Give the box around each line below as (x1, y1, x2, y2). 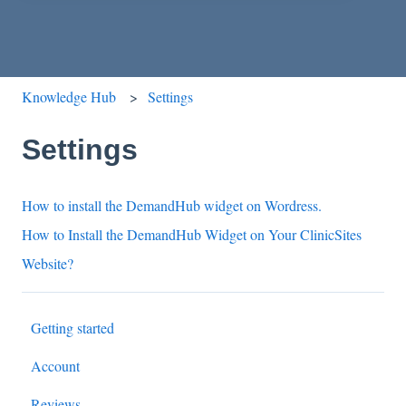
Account (31, 355, 80, 375)
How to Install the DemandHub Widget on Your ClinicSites (22, 225, 362, 245)
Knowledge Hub (22, 86, 116, 106)
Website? (22, 254, 73, 274)
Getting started (31, 317, 114, 337)
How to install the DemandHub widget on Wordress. (22, 196, 322, 216)
